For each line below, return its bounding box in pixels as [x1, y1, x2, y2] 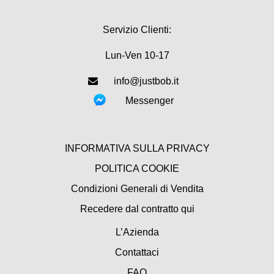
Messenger [125, 95, 174, 106]
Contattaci [115, 247, 159, 258]
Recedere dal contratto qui [80, 204, 194, 215]
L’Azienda [115, 227, 159, 238]
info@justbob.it [114, 75, 179, 86]
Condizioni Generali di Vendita [70, 183, 204, 194]
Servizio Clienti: [103, 24, 171, 35]
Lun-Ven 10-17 [105, 50, 169, 61]
